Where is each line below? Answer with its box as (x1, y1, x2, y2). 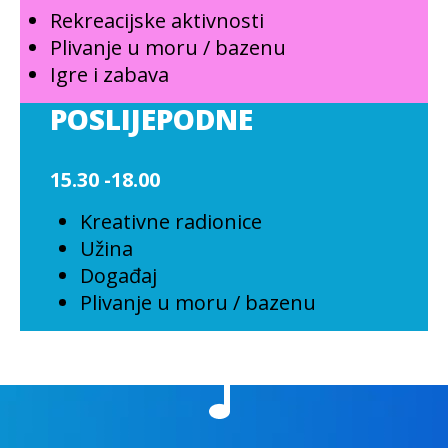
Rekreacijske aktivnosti (50, 7, 264, 34)
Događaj (80, 262, 157, 289)
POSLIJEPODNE (50, 100, 253, 138)
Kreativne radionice (80, 208, 262, 235)
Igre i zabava (50, 61, 169, 88)
